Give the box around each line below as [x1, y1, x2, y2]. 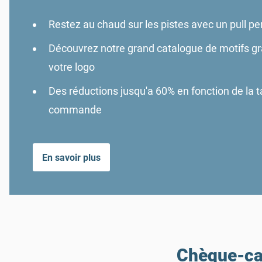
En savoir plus [42, 151, 101, 163]
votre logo [49, 61, 95, 74]
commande [49, 104, 102, 116]
